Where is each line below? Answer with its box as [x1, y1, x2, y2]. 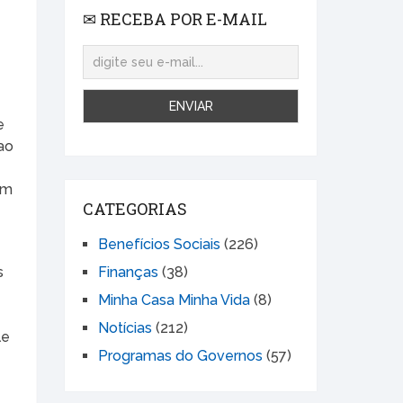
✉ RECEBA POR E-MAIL [83, 8, 267, 30]
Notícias [98, 319, 152, 337]
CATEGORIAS [83, 198, 187, 220]
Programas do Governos [98, 347, 263, 365]
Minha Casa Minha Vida [98, 291, 250, 309]
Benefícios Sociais [98, 236, 220, 254]
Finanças [98, 264, 158, 282]
